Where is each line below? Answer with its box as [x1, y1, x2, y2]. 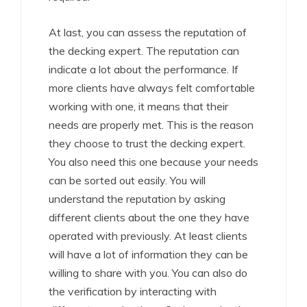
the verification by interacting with [49, 284, 217, 298]
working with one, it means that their [49, 99, 228, 113]
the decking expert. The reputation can [49, 44, 239, 58]
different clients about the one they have [49, 210, 249, 224]
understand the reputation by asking [49, 192, 225, 206]
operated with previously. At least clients [49, 229, 247, 243]
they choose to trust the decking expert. [49, 136, 245, 150]
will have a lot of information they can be [49, 247, 248, 261]
